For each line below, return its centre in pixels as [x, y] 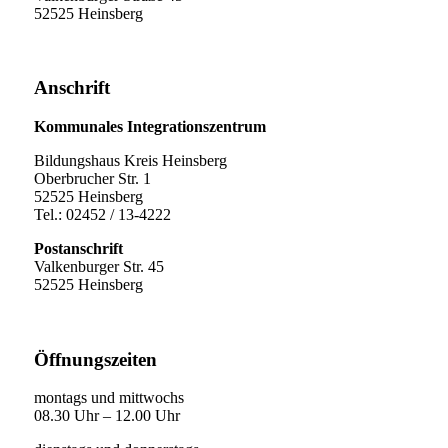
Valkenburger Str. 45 [98, 267]
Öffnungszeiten [95, 359]
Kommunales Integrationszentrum [149, 127]
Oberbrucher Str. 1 [92, 179]
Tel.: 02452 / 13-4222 [102, 215]
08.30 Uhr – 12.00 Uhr [106, 416]
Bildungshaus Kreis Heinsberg [130, 161]
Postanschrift [78, 249]
